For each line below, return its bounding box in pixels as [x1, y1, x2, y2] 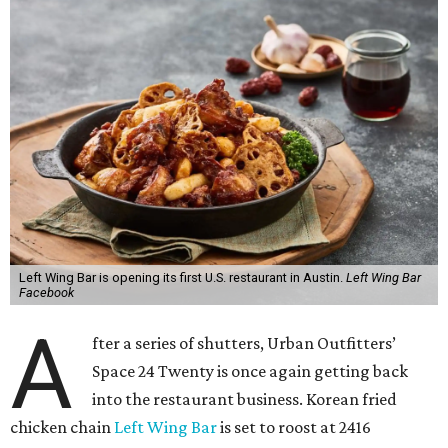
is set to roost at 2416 [217, 417, 371, 437]
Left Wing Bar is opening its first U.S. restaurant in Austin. [18, 270, 346, 285]
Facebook [18, 285, 74, 300]
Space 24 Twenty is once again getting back [92, 361, 409, 381]
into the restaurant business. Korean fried [92, 389, 398, 409]
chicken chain [10, 417, 114, 437]
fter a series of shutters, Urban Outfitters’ [92, 333, 397, 353]
